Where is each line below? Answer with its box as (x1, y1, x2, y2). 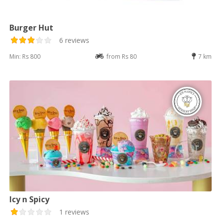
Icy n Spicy (9, 193, 50, 205)
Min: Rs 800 (9, 52, 41, 61)
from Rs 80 (107, 52, 137, 61)
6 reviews (59, 35, 90, 45)
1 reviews (59, 207, 90, 217)
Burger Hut (9, 22, 54, 33)
